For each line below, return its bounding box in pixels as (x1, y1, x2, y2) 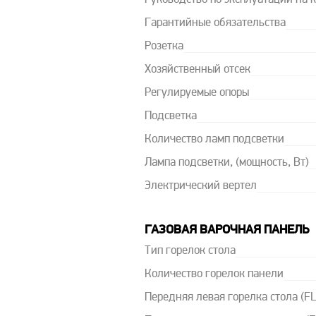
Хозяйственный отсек (144, 64, 250, 75)
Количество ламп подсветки (144, 134, 284, 145)
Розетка (144, 41, 183, 52)
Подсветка (144, 111, 197, 122)
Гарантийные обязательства (144, 18, 286, 29)
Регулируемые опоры (144, 87, 249, 99)
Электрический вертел (144, 181, 257, 192)
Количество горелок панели (144, 269, 284, 281)
